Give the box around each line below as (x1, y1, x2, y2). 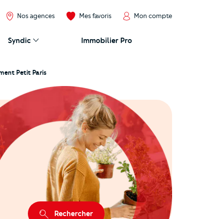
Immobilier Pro (81, 36, 132, 45)
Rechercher (54, 209, 93, 218)
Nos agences (17, 11, 55, 20)
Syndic (8, 36, 31, 45)
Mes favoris (79, 11, 111, 20)
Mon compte (134, 11, 172, 20)
